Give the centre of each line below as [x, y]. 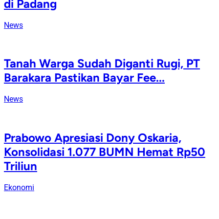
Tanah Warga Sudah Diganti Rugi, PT [102, 64]
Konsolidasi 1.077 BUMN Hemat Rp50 [105, 152]
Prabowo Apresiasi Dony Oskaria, [93, 138]
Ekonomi [19, 188]
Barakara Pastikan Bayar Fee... [84, 78]
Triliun [21, 166]
